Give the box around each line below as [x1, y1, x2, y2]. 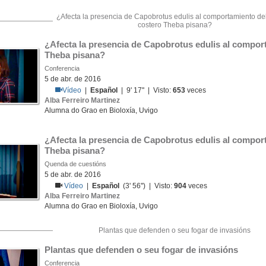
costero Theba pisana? [137, 21, 212, 29]
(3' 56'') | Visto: [119, 182, 175, 190]
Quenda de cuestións [45, 160, 106, 167]
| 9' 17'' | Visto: [118, 86, 173, 94]
